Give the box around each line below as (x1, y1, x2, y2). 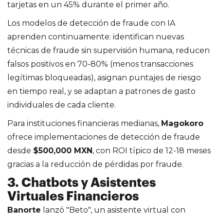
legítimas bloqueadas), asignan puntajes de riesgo (7, 73, 201, 82)
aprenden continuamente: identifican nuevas (7, 32, 184, 41)
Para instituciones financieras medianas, (7, 118, 161, 128)
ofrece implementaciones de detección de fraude (7, 132, 200, 142)
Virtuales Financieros (7, 190, 139, 203)
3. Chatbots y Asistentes (7, 176, 156, 189)
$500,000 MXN (33, 145, 92, 155)
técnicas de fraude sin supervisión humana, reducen (7, 45, 210, 55)
